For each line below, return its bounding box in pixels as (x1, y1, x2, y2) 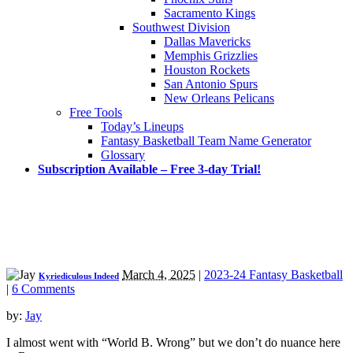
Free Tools (69, 105, 122, 119)
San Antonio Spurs (164, 76, 258, 91)
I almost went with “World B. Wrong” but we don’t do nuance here (6, 335, 340, 349)
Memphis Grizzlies (164, 48, 258, 62)
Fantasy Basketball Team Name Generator (101, 133, 311, 147)
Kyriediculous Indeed (39, 270, 119, 281)
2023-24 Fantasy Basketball (204, 267, 343, 281)
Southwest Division (132, 20, 230, 34)
